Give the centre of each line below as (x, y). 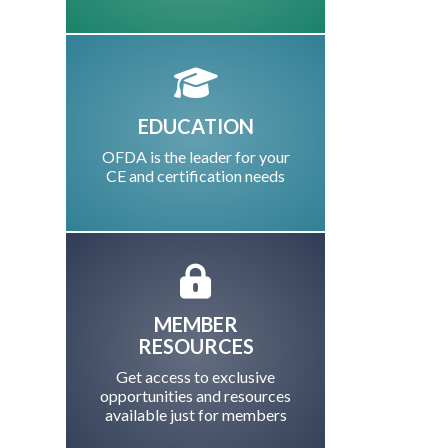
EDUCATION (195, 126)
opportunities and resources (195, 395)
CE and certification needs (195, 175)
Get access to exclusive (195, 376)
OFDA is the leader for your (195, 156)
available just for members (195, 414)
